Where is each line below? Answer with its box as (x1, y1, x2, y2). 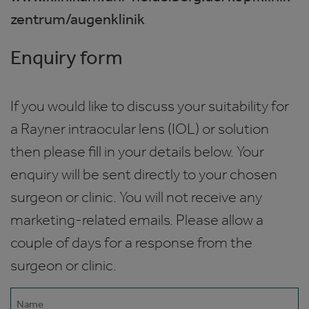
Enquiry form (10, 45, 123, 69)
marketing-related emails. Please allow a (10, 210, 263, 229)
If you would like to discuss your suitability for (10, 96, 289, 115)
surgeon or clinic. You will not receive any (10, 187, 262, 206)
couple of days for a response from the (10, 232, 252, 252)
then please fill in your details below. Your (10, 141, 264, 161)
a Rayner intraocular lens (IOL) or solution (10, 119, 269, 138)
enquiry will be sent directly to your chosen (10, 164, 277, 183)
